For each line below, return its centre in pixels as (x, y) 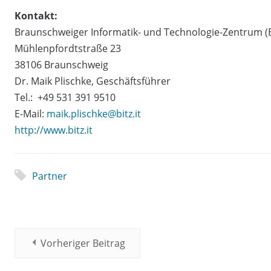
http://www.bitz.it (54, 130)
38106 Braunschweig (61, 64)
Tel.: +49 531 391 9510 (65, 97)
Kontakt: (36, 15)
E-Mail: (31, 113)
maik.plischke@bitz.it (94, 113)
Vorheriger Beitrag (83, 243)
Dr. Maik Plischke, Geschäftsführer (93, 81)
